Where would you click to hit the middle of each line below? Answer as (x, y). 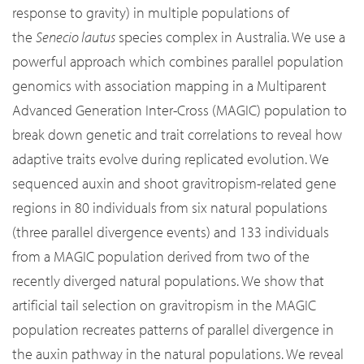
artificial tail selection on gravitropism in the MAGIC (164, 305)
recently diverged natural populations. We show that (168, 281)
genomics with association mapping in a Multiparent (169, 86)
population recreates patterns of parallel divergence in (173, 330)
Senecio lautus (76, 37)
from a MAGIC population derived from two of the (161, 257)
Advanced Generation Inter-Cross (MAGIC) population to (180, 110)
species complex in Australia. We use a (230, 37)
